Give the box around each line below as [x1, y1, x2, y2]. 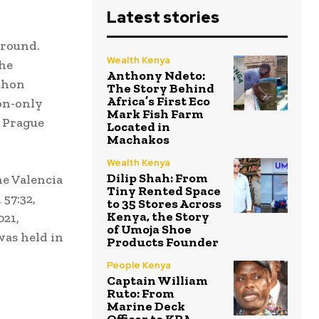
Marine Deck [107, 298, 185, 315]
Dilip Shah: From [107, 170, 208, 187]
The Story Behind [107, 80, 214, 97]
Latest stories [107, 7, 219, 28]
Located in [107, 119, 170, 135]
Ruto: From [107, 286, 174, 302]
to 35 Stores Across [107, 196, 221, 212]
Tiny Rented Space [107, 183, 221, 199]
